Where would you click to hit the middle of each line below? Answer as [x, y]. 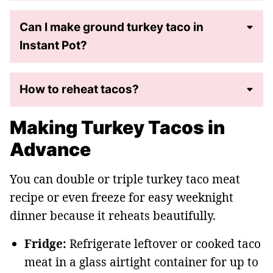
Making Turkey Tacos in [117, 128]
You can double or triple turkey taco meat [125, 179]
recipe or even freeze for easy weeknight [122, 198]
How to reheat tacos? [79, 90]
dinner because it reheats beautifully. [113, 216]
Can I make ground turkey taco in [112, 27]
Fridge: [45, 244]
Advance [50, 150]
